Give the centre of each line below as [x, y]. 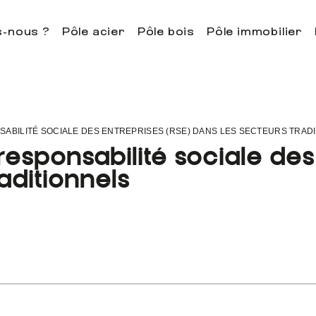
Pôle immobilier [254, 32]
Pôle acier [93, 32]
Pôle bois [166, 32]
